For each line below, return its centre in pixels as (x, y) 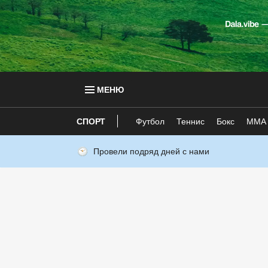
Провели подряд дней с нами (151, 151)
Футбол (150, 121)
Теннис (191, 121)
